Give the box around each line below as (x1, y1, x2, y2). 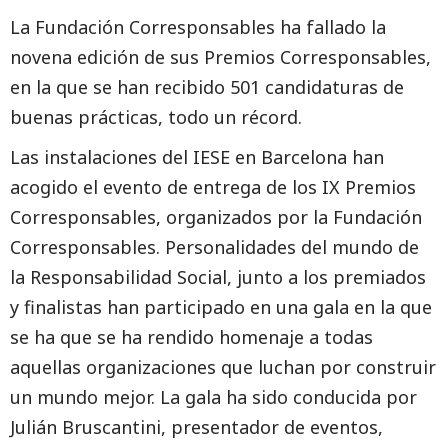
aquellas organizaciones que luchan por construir (10, 355, 436, 379)
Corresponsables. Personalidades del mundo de (10, 235, 419, 259)
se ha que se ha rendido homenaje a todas (10, 325, 373, 349)
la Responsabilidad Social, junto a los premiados (10, 265, 426, 289)
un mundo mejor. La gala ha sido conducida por (10, 385, 417, 409)
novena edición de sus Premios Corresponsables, (10, 45, 431, 69)
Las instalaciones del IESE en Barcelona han (10, 145, 384, 169)
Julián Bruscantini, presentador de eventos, (10, 415, 383, 439)
